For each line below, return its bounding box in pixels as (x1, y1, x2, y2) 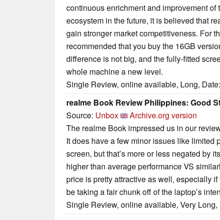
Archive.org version (130, 110, 197, 121)
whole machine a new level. (66, 66, 163, 78)
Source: (66, 110, 95, 121)
